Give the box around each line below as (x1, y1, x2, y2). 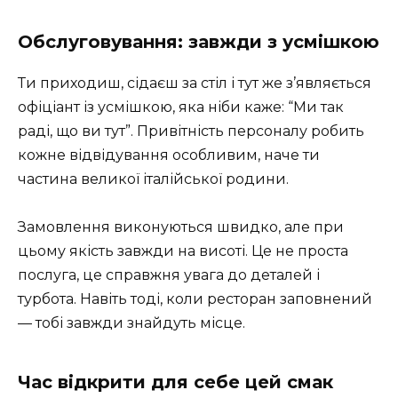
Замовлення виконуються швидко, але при (18, 219, 344, 236)
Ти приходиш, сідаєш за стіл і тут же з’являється (18, 74, 371, 92)
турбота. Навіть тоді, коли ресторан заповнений (18, 291, 372, 308)
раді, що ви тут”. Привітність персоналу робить (18, 122, 364, 139)
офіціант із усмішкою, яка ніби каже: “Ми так (18, 98, 344, 115)
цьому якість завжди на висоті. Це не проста (18, 243, 348, 260)
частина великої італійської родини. (18, 170, 289, 187)
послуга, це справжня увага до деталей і (18, 267, 320, 284)
